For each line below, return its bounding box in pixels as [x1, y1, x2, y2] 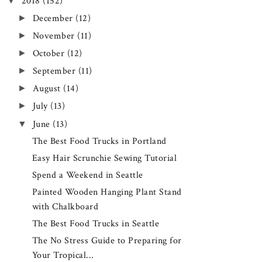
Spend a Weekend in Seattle [32, 168, 143, 181]
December [32, 12, 76, 25]
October [32, 47, 67, 60]
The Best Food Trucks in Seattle [32, 217, 160, 230]
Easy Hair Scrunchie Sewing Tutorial [32, 151, 177, 164]
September [32, 65, 78, 78]
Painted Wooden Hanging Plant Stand [32, 185, 182, 198]
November [32, 30, 78, 43]
